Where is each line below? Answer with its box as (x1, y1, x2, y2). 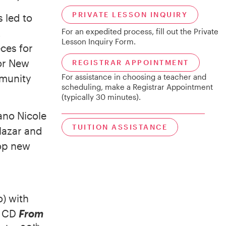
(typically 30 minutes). (62, 92, 143, 102)
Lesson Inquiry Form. (62, 36, 136, 46)
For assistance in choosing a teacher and (62, 72, 206, 82)
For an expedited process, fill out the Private (62, 26, 218, 36)
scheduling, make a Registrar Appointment (62, 82, 213, 92)
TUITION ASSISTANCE (72, 122, 167, 131)
